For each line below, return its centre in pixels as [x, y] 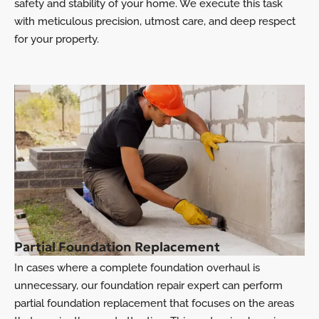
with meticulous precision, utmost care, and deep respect [155, 21]
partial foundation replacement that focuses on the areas [154, 303]
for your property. [57, 39]
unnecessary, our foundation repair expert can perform [148, 286]
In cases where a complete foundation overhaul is [137, 268]
